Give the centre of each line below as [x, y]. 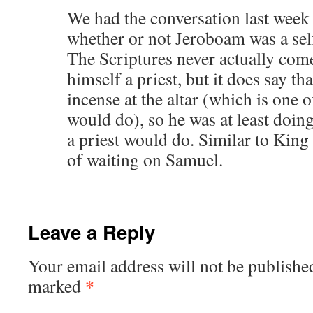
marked [57, 286]
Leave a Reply [92, 232]
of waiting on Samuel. [145, 159]
